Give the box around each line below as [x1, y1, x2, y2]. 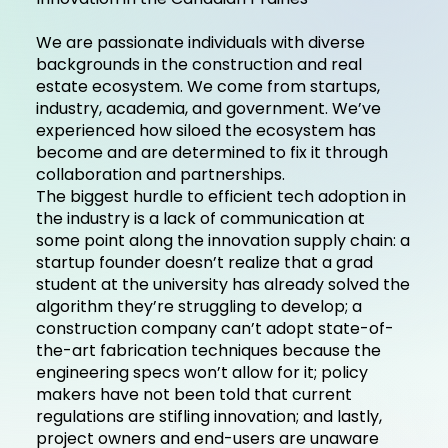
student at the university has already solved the [35, 272, 410, 296]
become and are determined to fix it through [35, 140, 388, 164]
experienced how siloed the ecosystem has [35, 118, 376, 142]
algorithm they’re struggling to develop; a [35, 294, 362, 318]
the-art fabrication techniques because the [35, 338, 381, 362]
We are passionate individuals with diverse [35, 30, 365, 54]
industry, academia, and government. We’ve [35, 96, 381, 120]
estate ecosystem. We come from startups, [35, 74, 380, 98]
